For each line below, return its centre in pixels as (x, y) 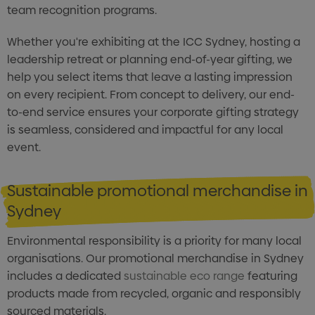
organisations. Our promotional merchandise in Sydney (155, 258)
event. (24, 147)
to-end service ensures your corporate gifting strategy (153, 112)
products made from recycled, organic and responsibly (154, 294)
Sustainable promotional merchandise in (157, 191)
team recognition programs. (82, 10)
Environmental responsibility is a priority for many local (154, 241)
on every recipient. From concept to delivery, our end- (151, 95)
